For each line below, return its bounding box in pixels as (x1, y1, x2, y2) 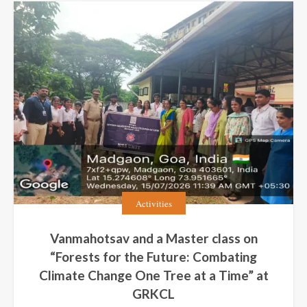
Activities (135, 197, 172, 210)
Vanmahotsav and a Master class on (49, 230, 258, 246)
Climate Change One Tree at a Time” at (38, 267, 269, 283)
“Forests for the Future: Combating (50, 248, 257, 265)
